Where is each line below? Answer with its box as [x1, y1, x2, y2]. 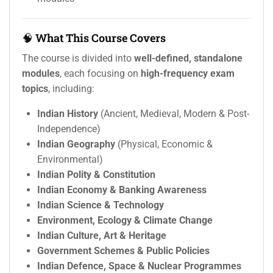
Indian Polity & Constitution [37, 169, 155, 181]
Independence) [37, 123, 101, 135]
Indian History [37, 108, 98, 120]
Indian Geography [37, 138, 115, 151]
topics [22, 83, 48, 95]
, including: [48, 83, 94, 95]
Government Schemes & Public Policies [37, 245, 210, 257]
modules [22, 68, 60, 80]
